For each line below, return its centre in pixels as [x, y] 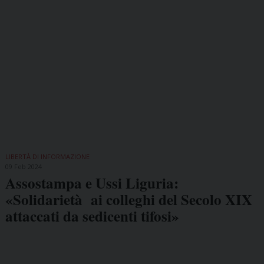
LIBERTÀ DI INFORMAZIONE [47, 157]
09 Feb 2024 [23, 167]
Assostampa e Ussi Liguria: [92, 183]
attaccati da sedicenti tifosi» [92, 216]
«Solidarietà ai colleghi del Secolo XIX [128, 200]
